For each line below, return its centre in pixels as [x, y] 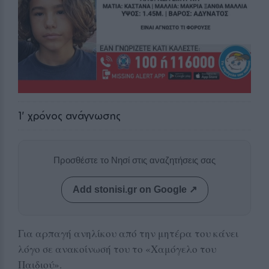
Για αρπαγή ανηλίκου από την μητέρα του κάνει [128, 233]
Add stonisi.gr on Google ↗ [134, 189]
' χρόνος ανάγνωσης [71, 115]
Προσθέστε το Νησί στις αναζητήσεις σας [134, 160]
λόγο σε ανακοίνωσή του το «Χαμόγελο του [117, 249]
